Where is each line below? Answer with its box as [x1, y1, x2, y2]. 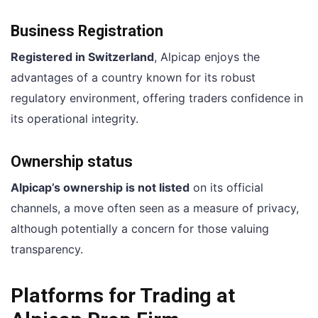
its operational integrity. [11, 111, 138, 126]
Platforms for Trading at [11, 283, 235, 307]
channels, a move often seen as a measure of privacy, [11, 201, 299, 216]
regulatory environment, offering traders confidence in [11, 91, 303, 106]
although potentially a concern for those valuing [11, 221, 269, 236]
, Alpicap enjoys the [154, 50, 260, 65]
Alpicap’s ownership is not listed [11, 180, 190, 195]
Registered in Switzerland [11, 50, 154, 65]
